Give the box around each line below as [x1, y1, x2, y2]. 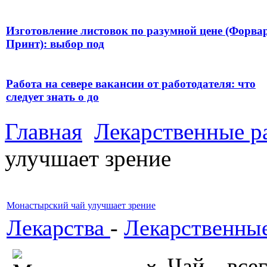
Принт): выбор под [6, 38, 104, 51]
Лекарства [7, 215, 110, 241]
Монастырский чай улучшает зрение [7, 200, 156, 211]
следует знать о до [6, 91, 99, 104]
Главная [5, 119, 82, 145]
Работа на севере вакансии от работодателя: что [6, 77, 256, 91]
